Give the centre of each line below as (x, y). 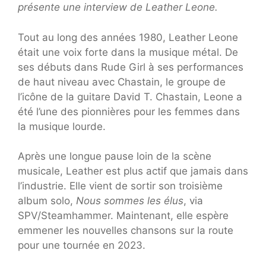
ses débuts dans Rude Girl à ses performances (131, 67)
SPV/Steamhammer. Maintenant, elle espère (123, 216)
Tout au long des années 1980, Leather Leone (128, 37)
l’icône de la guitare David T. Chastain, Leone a (130, 96)
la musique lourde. (62, 126)
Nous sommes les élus (130, 201)
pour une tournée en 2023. (82, 246)
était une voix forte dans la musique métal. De (128, 52)
